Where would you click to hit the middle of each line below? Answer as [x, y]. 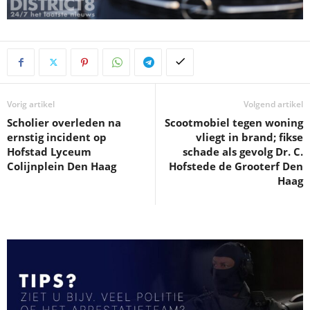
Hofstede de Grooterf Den [236, 166]
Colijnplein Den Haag [62, 166]
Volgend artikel [273, 104]
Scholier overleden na [64, 122]
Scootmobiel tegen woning [234, 122]
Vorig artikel [31, 104]
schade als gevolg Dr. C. [243, 151]
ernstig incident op [57, 137]
